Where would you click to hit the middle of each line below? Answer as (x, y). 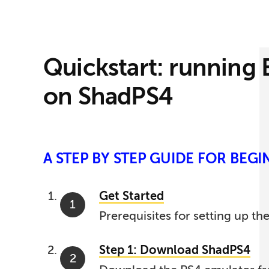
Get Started (131, 196)
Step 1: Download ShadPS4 (175, 250)
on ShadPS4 (108, 96)
